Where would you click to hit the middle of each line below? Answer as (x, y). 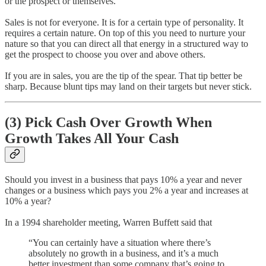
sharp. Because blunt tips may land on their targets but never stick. (128, 87)
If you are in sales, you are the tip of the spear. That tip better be (123, 76)
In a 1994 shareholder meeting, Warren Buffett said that (108, 222)
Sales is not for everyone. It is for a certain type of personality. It (124, 23)
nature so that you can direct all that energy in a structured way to (126, 44)
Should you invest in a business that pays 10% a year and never (123, 179)
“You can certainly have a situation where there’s (120, 242)
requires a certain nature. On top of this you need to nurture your (125, 33)
